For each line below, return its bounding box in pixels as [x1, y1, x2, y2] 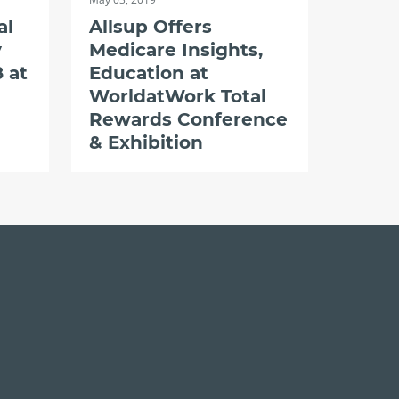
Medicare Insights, [88, 39, 263, 61]
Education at [88, 62, 208, 84]
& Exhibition [88, 132, 203, 153]
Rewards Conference [88, 109, 288, 130]
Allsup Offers [88, 16, 212, 37]
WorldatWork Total [88, 85, 266, 107]
